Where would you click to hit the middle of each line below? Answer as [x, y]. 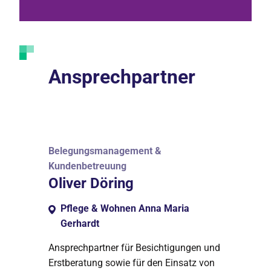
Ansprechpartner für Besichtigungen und [134, 248]
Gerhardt [80, 224]
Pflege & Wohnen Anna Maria [125, 208]
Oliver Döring [91, 183]
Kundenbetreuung [87, 166]
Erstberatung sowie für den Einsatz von [132, 263]
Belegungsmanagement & [105, 151]
